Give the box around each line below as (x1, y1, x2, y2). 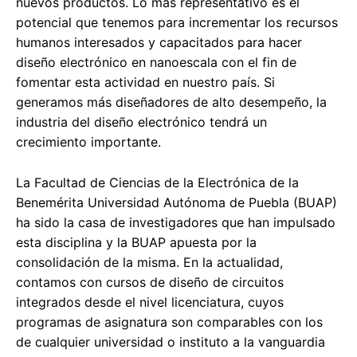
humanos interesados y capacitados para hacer (16, 34, 302, 51)
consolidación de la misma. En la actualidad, (16, 254, 283, 271)
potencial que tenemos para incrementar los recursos (16, 14, 338, 31)
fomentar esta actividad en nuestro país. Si (16, 74, 275, 91)
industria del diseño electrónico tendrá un (16, 114, 267, 131)
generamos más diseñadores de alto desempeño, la (16, 94, 327, 111)
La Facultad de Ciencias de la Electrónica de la (16, 175, 299, 191)
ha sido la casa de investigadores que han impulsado (16, 214, 335, 231)
